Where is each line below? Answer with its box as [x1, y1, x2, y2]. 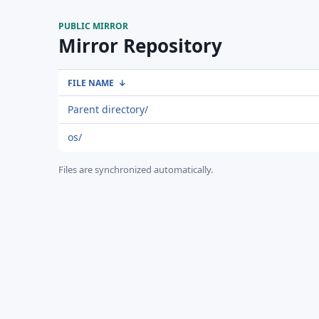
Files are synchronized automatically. [58, 163, 213, 176]
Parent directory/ [68, 103, 148, 116]
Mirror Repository [58, 33, 222, 58]
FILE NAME [68, 77, 114, 89]
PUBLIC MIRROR [58, 20, 128, 32]
